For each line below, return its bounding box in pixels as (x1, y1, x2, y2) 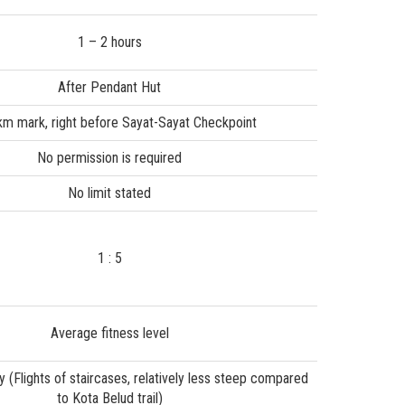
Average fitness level (50, 324, 169, 342)
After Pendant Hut (58, 78, 161, 96)
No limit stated (68, 184, 151, 202)
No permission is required (37, 148, 182, 166)
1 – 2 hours (77, 33, 142, 51)
